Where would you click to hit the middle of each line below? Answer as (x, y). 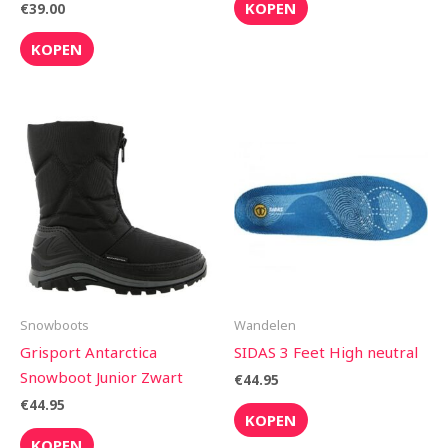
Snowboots (54, 325)
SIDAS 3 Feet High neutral (326, 351)
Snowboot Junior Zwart (101, 376)
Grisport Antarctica (88, 351)
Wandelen (265, 325)
